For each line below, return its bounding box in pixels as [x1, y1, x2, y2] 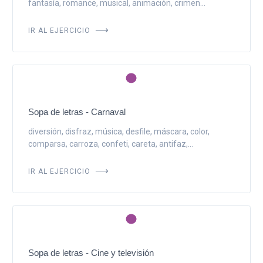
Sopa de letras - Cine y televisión [28, 247, 154, 258]
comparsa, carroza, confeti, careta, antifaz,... [28, 139, 193, 149]
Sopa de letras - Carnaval [28, 106, 126, 117]
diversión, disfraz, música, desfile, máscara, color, [28, 126, 210, 136]
